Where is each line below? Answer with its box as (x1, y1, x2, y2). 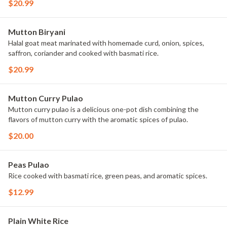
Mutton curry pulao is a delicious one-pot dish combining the (8, 105, 199, 113)
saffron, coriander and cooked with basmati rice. (8, 49, 159, 57)
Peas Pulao (8, 160, 49, 169)
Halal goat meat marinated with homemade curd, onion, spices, (8, 39, 204, 47)
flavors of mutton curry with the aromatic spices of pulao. (8, 115, 188, 124)
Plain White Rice (8, 216, 68, 225)
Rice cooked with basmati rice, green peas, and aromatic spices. (8, 171, 207, 180)
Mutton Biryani (8, 27, 65, 36)
